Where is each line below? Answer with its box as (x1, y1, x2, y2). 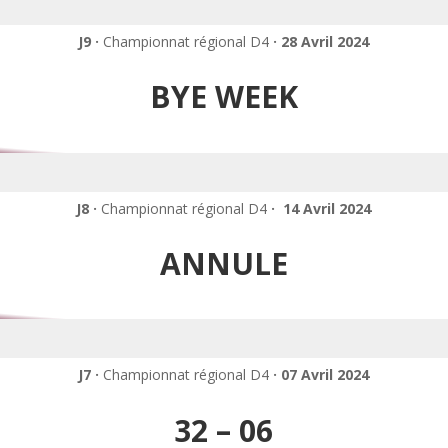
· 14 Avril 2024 (271, 198, 372, 218)
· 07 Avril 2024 (273, 365, 370, 385)
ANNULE (159, 243, 288, 285)
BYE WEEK (149, 76, 298, 118)
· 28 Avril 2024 (273, 31, 370, 51)
